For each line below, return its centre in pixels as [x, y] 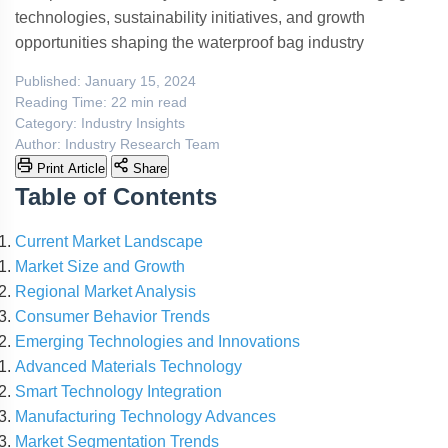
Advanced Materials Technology [128, 366]
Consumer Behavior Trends [112, 316]
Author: [38, 144]
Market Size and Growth [100, 266]
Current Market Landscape [109, 241]
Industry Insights [133, 123]
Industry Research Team [142, 144]
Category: [46, 123]
